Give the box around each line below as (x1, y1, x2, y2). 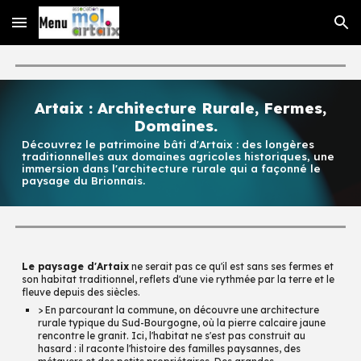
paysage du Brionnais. (22, 174, 149, 188)
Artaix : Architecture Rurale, (35, 98, 263, 118)
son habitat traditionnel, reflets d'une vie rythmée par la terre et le (22, 273, 335, 285)
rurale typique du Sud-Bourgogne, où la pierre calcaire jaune (38, 317, 326, 329)
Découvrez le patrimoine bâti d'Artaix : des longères (22, 138, 315, 151)
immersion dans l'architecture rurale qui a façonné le (22, 162, 322, 176)
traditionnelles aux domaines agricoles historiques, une (22, 150, 335, 164)
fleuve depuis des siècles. (22, 286, 141, 298)
